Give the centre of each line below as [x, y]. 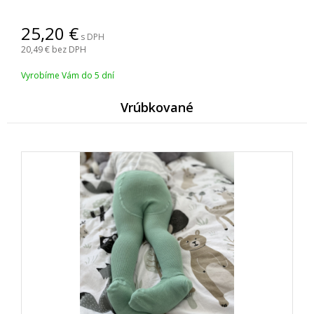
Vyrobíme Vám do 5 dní [68, 75]
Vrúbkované [157, 107]
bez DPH [69, 49]
